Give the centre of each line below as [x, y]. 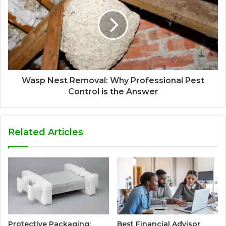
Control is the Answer [113, 92]
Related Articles [46, 132]
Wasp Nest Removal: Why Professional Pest [113, 81]
